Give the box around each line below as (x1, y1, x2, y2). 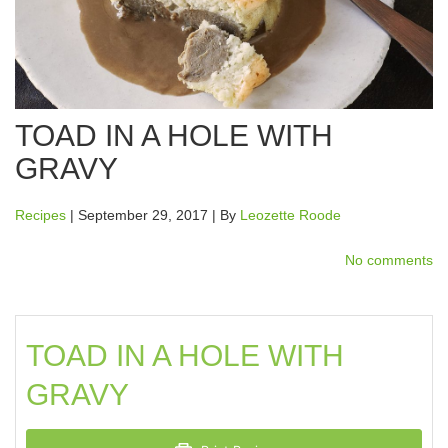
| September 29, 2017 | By (66, 207, 240, 224)
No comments (345, 252, 433, 269)
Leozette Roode (240, 207, 341, 224)
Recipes (15, 207, 66, 224)
